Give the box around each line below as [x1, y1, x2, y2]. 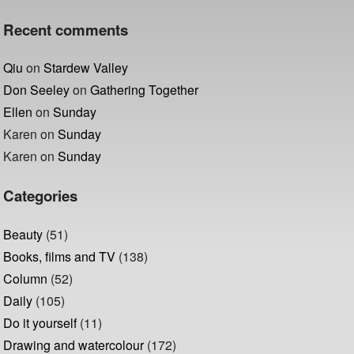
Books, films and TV [3, 247, 116, 265]
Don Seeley [3, 81, 70, 100]
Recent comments [3, 18, 129, 40]
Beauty [3, 224, 43, 243]
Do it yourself [3, 313, 77, 332]
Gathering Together [90, 81, 199, 100]
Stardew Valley [43, 58, 129, 77]
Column [3, 269, 48, 288]
